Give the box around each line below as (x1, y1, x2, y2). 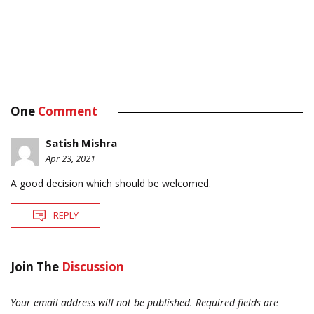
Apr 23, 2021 (46, 152, 95, 165)
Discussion (62, 259, 124, 275)
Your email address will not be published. (11, 296, 193, 310)
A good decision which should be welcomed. (11, 177, 211, 191)
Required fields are (196, 296, 278, 310)
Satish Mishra (46, 136, 117, 151)
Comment (38, 103, 97, 120)
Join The (11, 259, 62, 275)
